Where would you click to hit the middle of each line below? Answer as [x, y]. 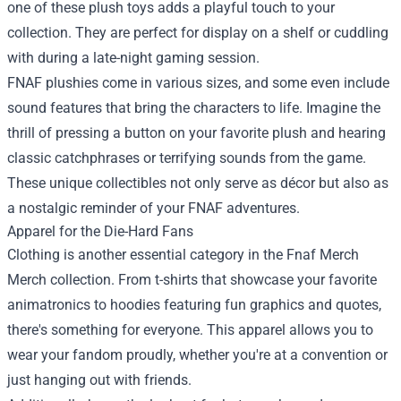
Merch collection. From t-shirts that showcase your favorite [192, 279]
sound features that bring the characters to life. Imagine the [194, 107]
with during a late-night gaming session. [133, 57]
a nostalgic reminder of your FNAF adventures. [154, 208]
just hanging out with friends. [99, 380]
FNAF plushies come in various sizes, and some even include [198, 82]
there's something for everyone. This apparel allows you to [190, 329]
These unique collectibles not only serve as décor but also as [198, 183]
